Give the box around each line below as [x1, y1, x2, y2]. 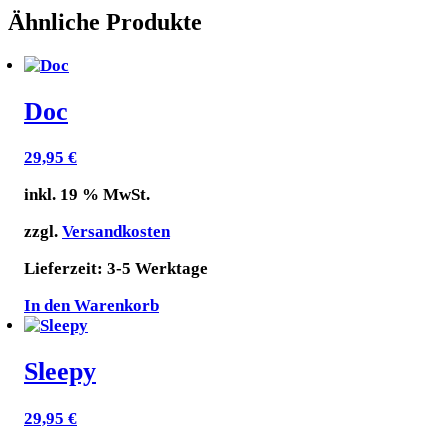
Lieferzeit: [24, 259, 107, 279]
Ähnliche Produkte [8, 8, 202, 35]
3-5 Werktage [107, 259, 208, 279]
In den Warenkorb [24, 296, 159, 316]
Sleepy [24, 357, 96, 387]
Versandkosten [62, 222, 170, 242]
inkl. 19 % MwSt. [24, 185, 150, 205]
